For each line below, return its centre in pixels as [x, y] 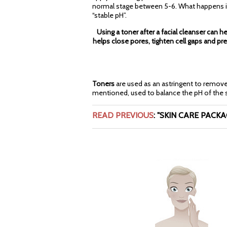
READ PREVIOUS [123, 115]
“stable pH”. [110, 15]
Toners [103, 83]
